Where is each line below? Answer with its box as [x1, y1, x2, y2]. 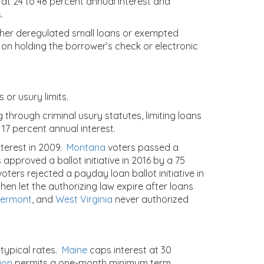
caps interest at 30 [87, 244, 171, 256]
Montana [67, 141, 105, 153]
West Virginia [55, 193, 113, 205]
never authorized [113, 193, 189, 205]
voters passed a [108, 141, 179, 153]
